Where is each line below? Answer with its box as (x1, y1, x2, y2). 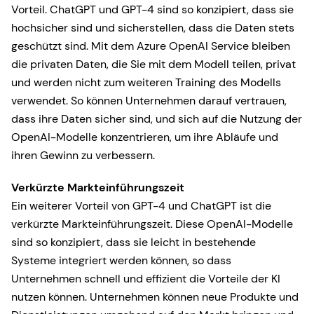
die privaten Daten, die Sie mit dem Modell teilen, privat (11, 57, 296, 71)
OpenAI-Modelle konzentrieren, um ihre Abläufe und (11, 130, 278, 144)
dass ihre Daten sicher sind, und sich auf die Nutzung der (11, 111, 302, 126)
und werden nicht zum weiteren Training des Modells (11, 75, 281, 90)
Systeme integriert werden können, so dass (11, 253, 231, 268)
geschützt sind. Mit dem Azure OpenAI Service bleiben (11, 39, 290, 53)
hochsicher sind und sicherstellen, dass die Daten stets (11, 20, 294, 35)
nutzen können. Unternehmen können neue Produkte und (11, 289, 299, 304)
